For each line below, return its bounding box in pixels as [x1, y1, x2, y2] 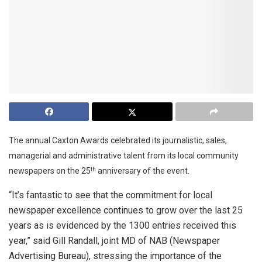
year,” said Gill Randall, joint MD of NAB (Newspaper [9, 235, 220, 246]
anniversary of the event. [96, 166, 191, 175]
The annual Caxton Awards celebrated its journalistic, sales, [9, 135, 227, 145]
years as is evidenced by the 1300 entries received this [9, 219, 236, 231]
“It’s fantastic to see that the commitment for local [9, 189, 212, 201]
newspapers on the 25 [9, 166, 91, 175]
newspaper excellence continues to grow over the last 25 [9, 204, 243, 216]
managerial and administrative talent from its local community [9, 150, 239, 160]
